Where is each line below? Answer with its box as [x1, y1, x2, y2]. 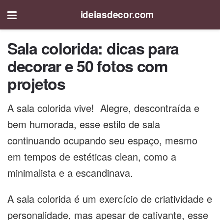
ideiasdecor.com [80, 7, 154, 21]
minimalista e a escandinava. [7, 165, 136, 180]
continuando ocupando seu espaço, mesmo [7, 133, 197, 147]
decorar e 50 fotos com [7, 55, 167, 77]
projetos [7, 72, 65, 95]
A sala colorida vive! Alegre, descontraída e [7, 101, 199, 115]
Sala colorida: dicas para [7, 37, 179, 59]
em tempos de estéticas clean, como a [7, 149, 176, 164]
